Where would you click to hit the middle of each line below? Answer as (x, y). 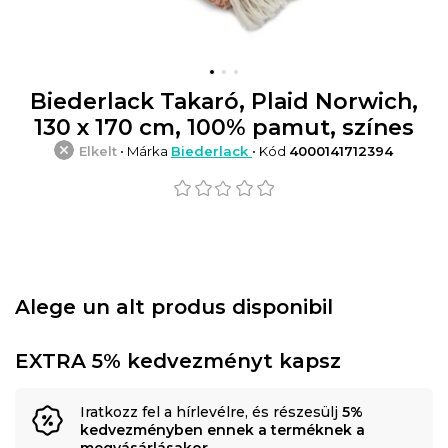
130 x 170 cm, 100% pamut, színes (224, 127)
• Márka (144, 150)
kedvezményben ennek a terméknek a (222, 429)
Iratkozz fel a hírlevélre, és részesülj (211, 411)
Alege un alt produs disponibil (174, 306)
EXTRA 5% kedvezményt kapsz (178, 360)
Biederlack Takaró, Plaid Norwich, (224, 101)
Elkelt (98, 150)
